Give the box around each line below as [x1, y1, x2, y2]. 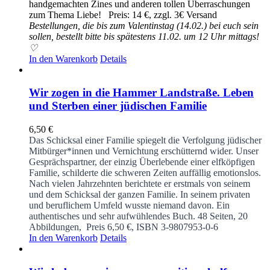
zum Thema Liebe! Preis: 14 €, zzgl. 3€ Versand [29, 9, 222, 20]
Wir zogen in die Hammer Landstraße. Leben [29, 86, 254, 99]
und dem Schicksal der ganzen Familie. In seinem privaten [29, 189, 250, 200]
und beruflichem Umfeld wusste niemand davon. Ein [29, 200, 230, 211]
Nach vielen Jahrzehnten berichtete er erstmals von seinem [29, 178, 250, 189]
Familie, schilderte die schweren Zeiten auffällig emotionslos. [29, 168, 261, 178]
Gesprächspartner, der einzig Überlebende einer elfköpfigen [29, 157, 255, 168]
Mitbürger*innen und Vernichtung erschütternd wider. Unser [29, 146, 259, 157]
